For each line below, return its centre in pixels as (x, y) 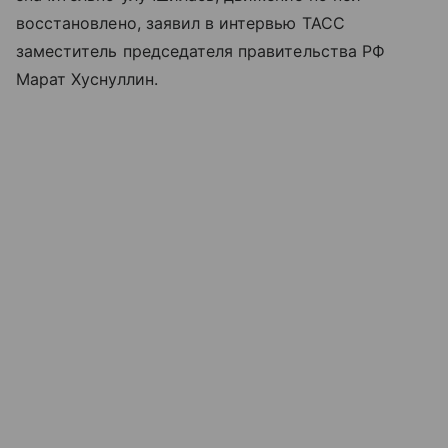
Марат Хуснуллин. (87, 78)
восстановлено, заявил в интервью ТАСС (180, 22)
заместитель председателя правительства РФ (200, 50)
